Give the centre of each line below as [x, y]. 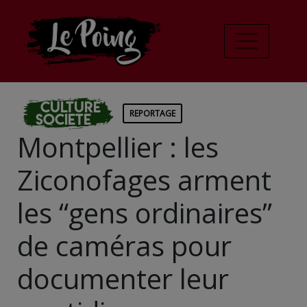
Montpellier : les [118, 147]
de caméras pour [124, 245]
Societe [63, 119]
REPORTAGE [152, 113]
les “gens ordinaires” [145, 212]
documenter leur [123, 278]
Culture [71, 107]
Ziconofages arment [144, 180]
